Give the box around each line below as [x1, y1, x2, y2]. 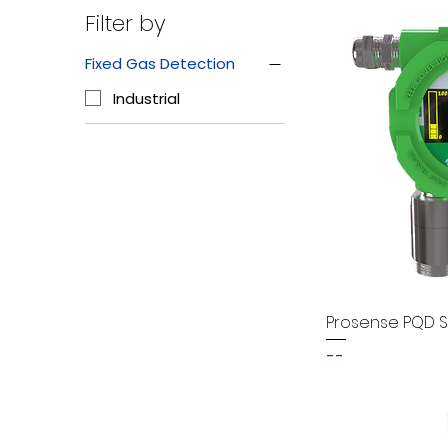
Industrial [113, 87, 180, 109]
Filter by [85, 8, 166, 40]
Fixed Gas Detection [85, 53, 235, 75]
